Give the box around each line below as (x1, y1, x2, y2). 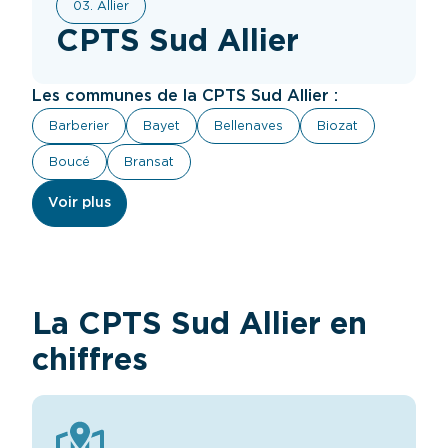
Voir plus (48, 196, 111, 210)
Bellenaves (214, 120, 283, 132)
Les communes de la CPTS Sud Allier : (32, 88, 338, 104)
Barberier (49, 120, 109, 132)
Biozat (317, 120, 358, 132)
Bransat (124, 156, 174, 168)
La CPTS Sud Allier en (32, 309, 367, 340)
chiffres (32, 345, 148, 376)
